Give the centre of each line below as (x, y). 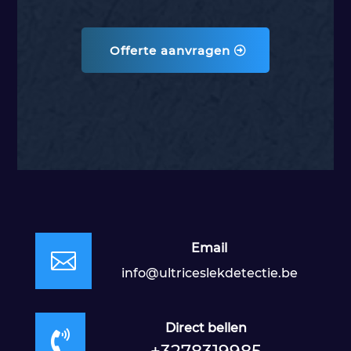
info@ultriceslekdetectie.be (209, 273)
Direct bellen (206, 328)
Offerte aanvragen (170, 51)
